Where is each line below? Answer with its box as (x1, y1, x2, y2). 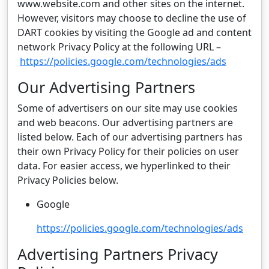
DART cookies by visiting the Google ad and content (17, 26, 252, 39)
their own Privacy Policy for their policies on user (17, 145, 239, 158)
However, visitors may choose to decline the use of (17, 11, 246, 25)
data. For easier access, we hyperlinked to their (17, 159, 231, 172)
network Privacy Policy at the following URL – (17, 40, 221, 53)
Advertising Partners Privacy (17, 244, 218, 264)
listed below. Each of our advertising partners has (17, 130, 243, 144)
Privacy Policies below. (17, 174, 118, 187)
